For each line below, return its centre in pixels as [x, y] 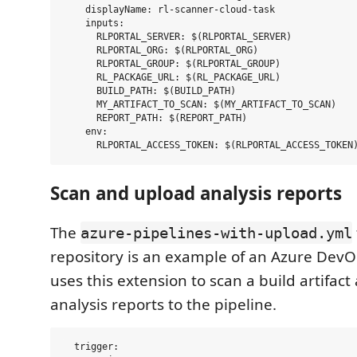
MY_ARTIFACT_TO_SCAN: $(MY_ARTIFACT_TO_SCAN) [200, 104]
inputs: [94, 23]
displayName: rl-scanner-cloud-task [169, 10]
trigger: [91, 347]
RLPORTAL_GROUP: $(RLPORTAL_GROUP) [172, 64]
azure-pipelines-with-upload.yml [216, 233]
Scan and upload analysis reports [196, 193]
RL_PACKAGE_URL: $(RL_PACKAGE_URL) [172, 77]
